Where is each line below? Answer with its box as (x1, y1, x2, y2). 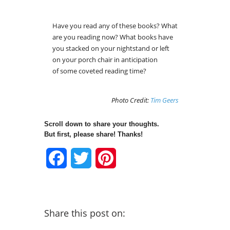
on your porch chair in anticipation (52, 55, 158, 65)
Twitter (91, 154, 116, 163)
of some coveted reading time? (52, 66, 146, 76)
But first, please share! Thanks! (44, 130, 143, 139)
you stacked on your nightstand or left (52, 44, 169, 53)
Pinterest (116, 154, 148, 163)
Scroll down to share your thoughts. (44, 120, 159, 128)
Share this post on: (44, 207, 125, 220)
